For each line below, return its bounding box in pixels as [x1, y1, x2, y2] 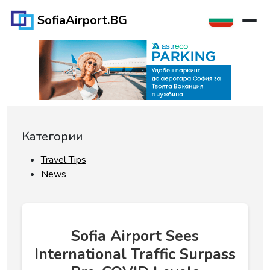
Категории [22, 128, 83, 145]
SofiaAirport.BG [37, 11, 127, 28]
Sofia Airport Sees [71, 226, 199, 246]
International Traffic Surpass [34, 244, 236, 265]
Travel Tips [41, 153, 86, 166]
